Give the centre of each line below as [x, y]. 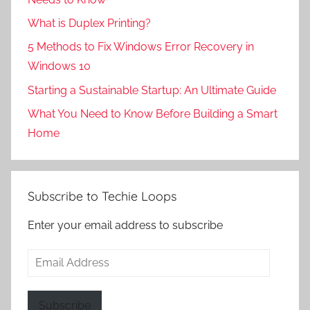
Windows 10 [59, 66]
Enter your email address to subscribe [125, 226]
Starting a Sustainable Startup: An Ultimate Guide [152, 90]
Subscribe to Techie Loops [102, 197]
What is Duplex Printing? [89, 24]
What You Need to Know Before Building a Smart [153, 114]
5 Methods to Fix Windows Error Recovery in [141, 47]
